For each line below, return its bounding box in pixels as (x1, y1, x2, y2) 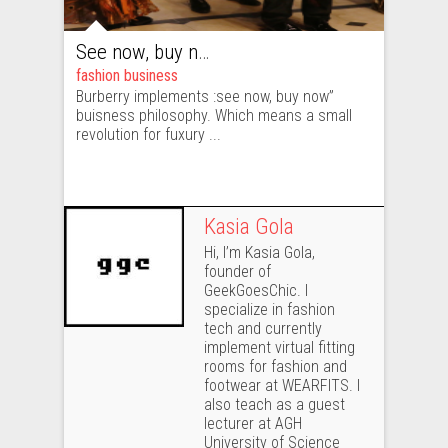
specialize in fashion (204, 299, 335, 319)
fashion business (76, 65, 178, 85)
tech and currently (204, 318, 322, 338)
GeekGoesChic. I (204, 280, 308, 300)
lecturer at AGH (204, 413, 302, 433)
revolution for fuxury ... (76, 124, 221, 144)
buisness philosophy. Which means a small (76, 105, 352, 125)
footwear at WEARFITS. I (204, 375, 360, 395)
